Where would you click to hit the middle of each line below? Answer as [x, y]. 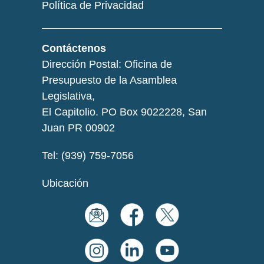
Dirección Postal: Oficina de [107, 65]
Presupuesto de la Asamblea [109, 80]
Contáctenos [74, 49]
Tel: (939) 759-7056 [88, 156]
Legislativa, [68, 96]
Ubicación [65, 184]
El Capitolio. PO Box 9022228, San [124, 112]
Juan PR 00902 [78, 128]
